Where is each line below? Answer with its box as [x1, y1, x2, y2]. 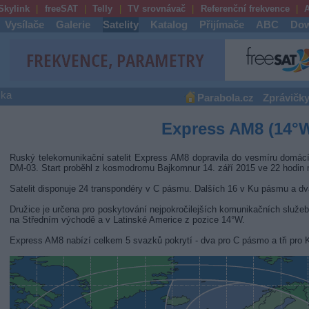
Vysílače [5, 19, 45, 30]
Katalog [150, 19, 188, 30]
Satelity [102, 19, 139, 30]
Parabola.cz [197, 92, 254, 103]
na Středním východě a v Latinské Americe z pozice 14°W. [9, 214, 245, 225]
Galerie [56, 19, 91, 30]
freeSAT [44, 3, 78, 14]
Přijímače [199, 19, 244, 30]
